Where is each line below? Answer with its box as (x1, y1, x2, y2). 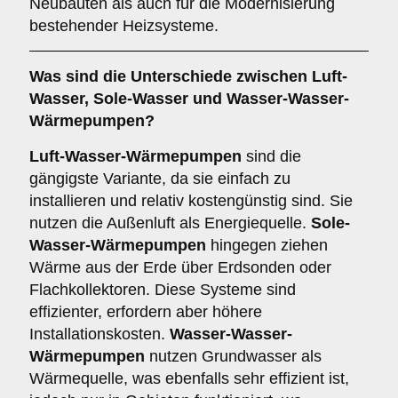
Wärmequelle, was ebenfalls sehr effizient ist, (29, 370, 349, 387)
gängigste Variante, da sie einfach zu (29, 170, 291, 187)
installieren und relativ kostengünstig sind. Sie (29, 192, 353, 210)
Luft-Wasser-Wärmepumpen (29, 147, 242, 165)
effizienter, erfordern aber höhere (29, 303, 262, 321)
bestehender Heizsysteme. (29, 17, 219, 35)
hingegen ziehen (206, 236, 328, 254)
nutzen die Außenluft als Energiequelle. (29, 214, 311, 232)
